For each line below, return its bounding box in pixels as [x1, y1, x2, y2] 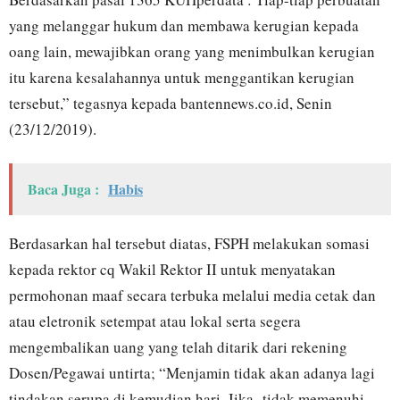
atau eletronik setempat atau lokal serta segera [9, 311, 301, 332]
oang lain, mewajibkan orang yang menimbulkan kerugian [9, 41, 375, 62]
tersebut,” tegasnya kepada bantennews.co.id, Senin [9, 93, 332, 114]
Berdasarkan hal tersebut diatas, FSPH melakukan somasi [9, 233, 370, 254]
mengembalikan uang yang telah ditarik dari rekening [9, 337, 347, 358]
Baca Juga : [28, 179, 99, 200]
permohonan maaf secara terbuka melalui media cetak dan [9, 285, 376, 306]
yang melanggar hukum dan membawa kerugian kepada [9, 15, 359, 37]
